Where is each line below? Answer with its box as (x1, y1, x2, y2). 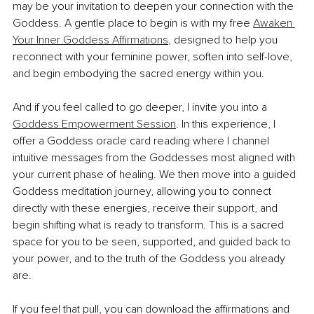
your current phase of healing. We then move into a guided (13, 168, 299, 182)
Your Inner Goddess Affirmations (13, 33, 168, 48)
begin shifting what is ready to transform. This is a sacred (13, 218, 287, 233)
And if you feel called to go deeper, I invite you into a (13, 100, 270, 115)
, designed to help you (168, 33, 280, 48)
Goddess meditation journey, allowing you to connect (13, 184, 274, 199)
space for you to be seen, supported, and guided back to (13, 235, 294, 250)
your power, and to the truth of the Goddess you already (13, 252, 288, 266)
